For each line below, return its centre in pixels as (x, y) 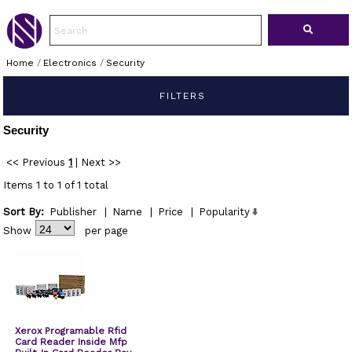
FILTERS (180, 96)
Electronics (70, 63)
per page (107, 231)
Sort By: (24, 212)
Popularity (225, 212)
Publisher (73, 212)
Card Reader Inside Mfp (71, 342)
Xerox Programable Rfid (71, 331)
